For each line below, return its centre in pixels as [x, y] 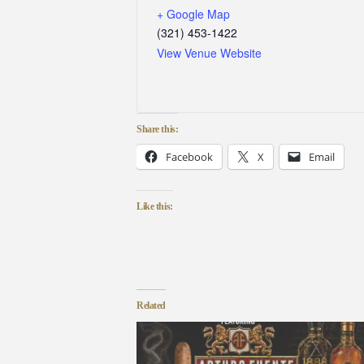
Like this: [155, 207]
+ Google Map [193, 14]
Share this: [158, 130]
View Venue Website [209, 53]
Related [152, 306]
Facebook [189, 157]
